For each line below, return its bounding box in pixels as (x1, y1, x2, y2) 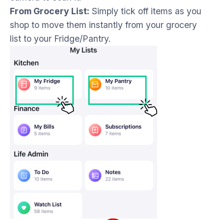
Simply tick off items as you (89, 6, 201, 17)
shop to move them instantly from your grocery (10, 20, 197, 30)
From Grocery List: (10, 6, 89, 17)
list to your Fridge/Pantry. (10, 33, 111, 44)
